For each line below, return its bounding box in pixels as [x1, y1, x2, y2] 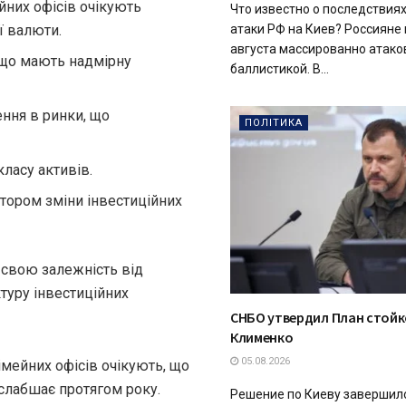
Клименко [230, 328, 294, 347]
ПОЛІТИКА [245, 116, 303, 129]
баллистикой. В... [230, 61, 329, 76]
